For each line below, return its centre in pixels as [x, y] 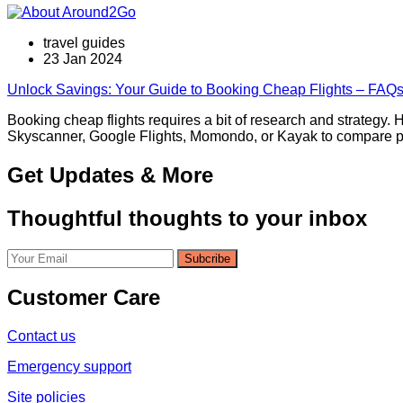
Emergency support [69, 367]
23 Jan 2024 [83, 58]
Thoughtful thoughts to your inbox [187, 218]
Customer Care [84, 298]
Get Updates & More [110, 175]
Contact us [41, 336]
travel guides [84, 42]
